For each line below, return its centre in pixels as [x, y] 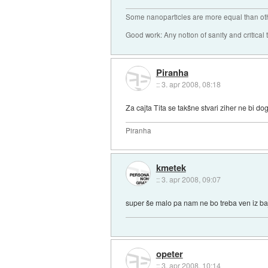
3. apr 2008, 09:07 [191, 179]
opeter [169, 254]
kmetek [171, 168]
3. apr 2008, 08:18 [191, 84]
